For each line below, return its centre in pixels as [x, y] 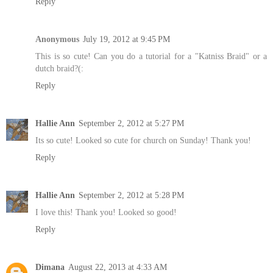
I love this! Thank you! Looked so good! [106, 212]
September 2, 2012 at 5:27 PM [131, 123]
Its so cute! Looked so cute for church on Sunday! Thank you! [143, 140]
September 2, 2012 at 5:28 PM [131, 195]
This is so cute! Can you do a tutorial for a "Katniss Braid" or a [151, 56]
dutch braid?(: [59, 69]
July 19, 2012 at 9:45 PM [126, 39]
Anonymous [57, 39]
